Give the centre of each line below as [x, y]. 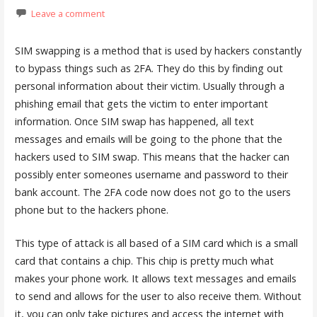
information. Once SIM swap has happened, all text [134, 122]
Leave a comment [68, 13]
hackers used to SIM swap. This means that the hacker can [152, 157]
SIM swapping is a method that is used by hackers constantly [158, 51]
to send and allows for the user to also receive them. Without [158, 296]
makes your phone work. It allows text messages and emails [155, 278]
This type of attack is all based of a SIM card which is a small [156, 243]
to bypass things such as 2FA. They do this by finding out [149, 69]
